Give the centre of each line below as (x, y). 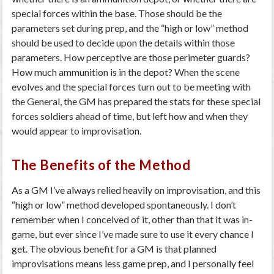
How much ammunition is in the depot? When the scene (126, 72)
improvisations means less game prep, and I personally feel (133, 263)
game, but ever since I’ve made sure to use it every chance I (133, 234)
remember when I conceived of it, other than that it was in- (132, 219)
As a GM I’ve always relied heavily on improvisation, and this (136, 190)
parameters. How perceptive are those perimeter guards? (131, 57)
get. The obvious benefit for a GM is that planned (114, 249)
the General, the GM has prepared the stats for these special (136, 101)
